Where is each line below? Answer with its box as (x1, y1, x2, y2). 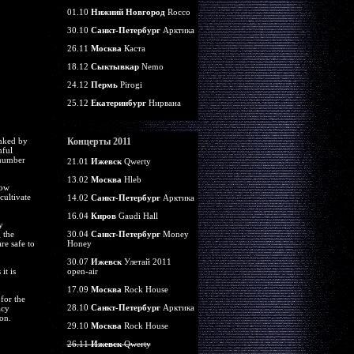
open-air (66, 266, 98, 276)
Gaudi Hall (115, 211, 158, 220)
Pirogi (117, 80, 142, 89)
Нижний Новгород (90, 7, 165, 17)
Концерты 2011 (66, 136, 131, 147)
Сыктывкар (90, 62, 139, 71)
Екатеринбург (90, 98, 146, 107)
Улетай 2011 (121, 257, 171, 266)
